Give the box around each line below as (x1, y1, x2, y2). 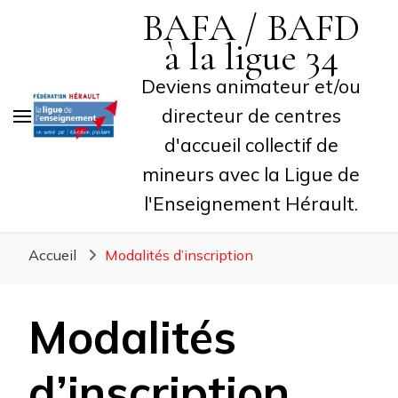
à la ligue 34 (163, 34, 338, 80)
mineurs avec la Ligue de (142, 163, 360, 186)
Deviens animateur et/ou (141, 75, 361, 98)
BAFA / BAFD (142, 4, 360, 51)
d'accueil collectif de (163, 133, 338, 156)
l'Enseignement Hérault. (144, 192, 358, 215)
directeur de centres (161, 104, 341, 127)
